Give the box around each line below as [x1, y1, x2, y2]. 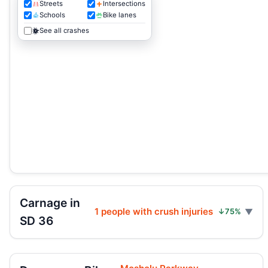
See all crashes [39, 26, 90, 35]
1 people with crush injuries [95, 206, 213, 218]
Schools [39, 10, 66, 19]
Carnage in [20, 196, 80, 211]
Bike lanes [102, 10, 136, 19]
